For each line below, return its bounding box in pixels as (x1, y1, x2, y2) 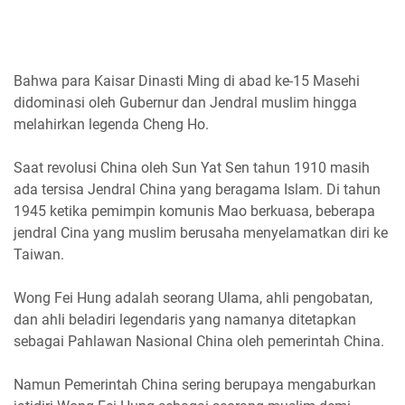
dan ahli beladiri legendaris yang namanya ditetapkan (14, 311, 356, 329)
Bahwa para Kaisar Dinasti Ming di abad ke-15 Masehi (14, 72, 360, 90)
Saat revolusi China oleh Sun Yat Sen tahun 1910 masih (14, 159, 370, 177)
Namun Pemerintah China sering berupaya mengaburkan (14, 376, 376, 394)
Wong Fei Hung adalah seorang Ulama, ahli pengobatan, (14, 289, 372, 307)
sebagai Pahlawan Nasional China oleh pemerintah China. (14, 333, 384, 351)
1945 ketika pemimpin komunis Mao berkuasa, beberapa (14, 202, 375, 221)
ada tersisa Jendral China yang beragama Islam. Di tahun (14, 181, 381, 199)
